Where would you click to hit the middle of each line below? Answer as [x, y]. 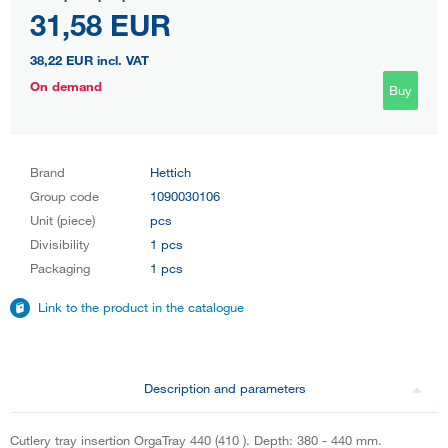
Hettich [170, 171]
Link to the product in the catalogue [141, 306]
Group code [64, 195]
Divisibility [60, 243]
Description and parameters [225, 387]
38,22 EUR [61, 59]
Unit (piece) [62, 219]
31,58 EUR [100, 23]
